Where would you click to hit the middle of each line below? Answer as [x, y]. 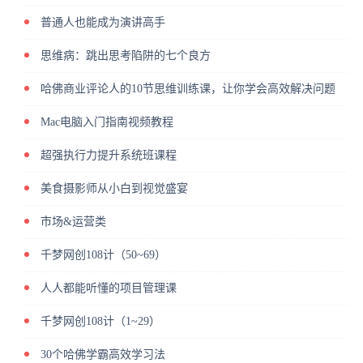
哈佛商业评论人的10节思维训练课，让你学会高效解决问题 [188, 89]
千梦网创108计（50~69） [103, 255]
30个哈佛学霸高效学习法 [103, 355]
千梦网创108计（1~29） [100, 322]
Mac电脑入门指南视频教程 [107, 122]
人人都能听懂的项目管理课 [109, 288]
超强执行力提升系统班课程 [109, 156]
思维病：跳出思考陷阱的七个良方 [126, 56]
